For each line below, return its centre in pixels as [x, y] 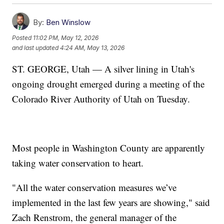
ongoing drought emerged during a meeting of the [108, 84]
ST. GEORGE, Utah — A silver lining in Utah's [103, 69]
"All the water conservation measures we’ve [94, 187]
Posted [23, 38]
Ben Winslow [68, 22]
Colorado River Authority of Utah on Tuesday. [101, 99]
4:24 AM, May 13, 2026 [92, 48]
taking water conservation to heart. [78, 163]
